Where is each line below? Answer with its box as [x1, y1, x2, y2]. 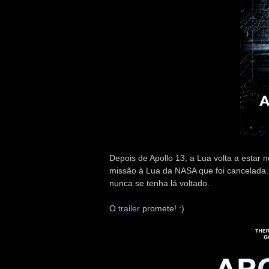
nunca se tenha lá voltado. [109, 178, 210, 188]
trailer [118, 203, 140, 213]
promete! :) [140, 203, 184, 213]
